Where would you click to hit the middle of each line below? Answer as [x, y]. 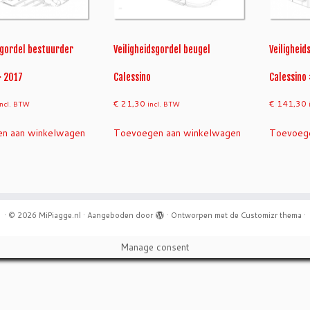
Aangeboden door [120, 215]
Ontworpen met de [206, 215]
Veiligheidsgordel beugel [162, 49]
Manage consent [155, 246]
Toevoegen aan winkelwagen [177, 133]
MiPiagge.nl [60, 215]
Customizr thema [271, 215]
